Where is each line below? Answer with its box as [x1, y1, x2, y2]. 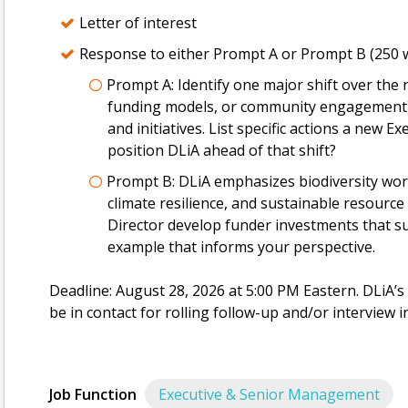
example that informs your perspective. [107, 237, 375, 257]
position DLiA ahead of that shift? [107, 140, 336, 160]
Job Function [49, 384, 140, 404]
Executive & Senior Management [158, 384, 380, 404]
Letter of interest [79, 13, 197, 33]
